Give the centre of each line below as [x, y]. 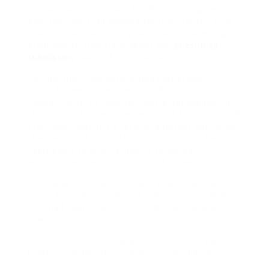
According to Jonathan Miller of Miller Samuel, [124, 183]
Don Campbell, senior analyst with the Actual [122, 240]
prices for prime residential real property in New [128, 195]
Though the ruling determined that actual [115, 78]
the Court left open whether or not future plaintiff [134, 114]
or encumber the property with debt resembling [128, 33]
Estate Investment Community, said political [121, 252]
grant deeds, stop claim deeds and [101, 45]
